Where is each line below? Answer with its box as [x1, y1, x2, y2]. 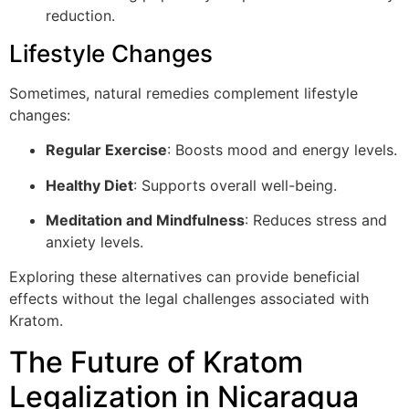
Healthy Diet [46, 175, 133, 194]
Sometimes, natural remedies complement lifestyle [9, 83, 358, 102]
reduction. [46, 5, 115, 25]
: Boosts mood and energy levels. [167, 141, 397, 160]
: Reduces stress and [245, 211, 387, 230]
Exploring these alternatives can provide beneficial [9, 267, 360, 287]
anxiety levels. [46, 233, 143, 252]
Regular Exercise [46, 141, 167, 160]
